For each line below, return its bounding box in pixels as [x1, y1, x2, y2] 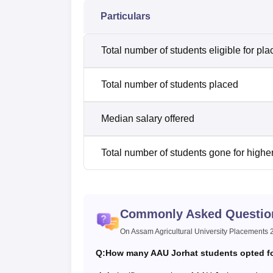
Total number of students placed [101, 79, 238, 90]
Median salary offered [101, 113, 194, 124]
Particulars [101, 11, 151, 22]
